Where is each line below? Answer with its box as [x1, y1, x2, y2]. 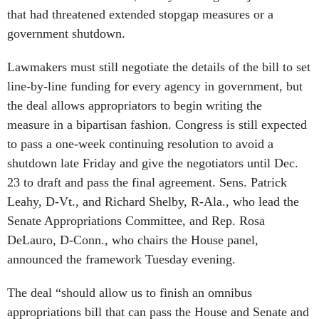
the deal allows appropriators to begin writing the [7, 98, 262, 113]
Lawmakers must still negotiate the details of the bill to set [7, 60, 310, 75]
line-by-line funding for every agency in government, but [7, 79, 303, 94]
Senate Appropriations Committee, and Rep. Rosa [7, 214, 265, 229]
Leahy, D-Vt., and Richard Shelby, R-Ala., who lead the [7, 194, 299, 209]
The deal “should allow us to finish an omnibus [7, 286, 252, 300]
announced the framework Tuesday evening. [7, 252, 239, 267]
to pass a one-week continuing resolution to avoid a [7, 137, 273, 152]
